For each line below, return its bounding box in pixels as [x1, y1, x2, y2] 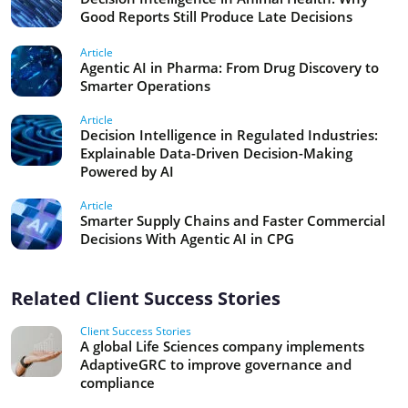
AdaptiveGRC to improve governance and [80, 355, 352, 373]
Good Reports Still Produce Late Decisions [80, 7, 352, 25]
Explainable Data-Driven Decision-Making [80, 144, 352, 162]
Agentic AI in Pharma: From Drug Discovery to [80, 58, 379, 76]
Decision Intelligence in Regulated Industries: [80, 126, 378, 144]
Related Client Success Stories [11, 286, 280, 311]
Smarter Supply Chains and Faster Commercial [80, 211, 385, 229]
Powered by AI [80, 162, 174, 180]
